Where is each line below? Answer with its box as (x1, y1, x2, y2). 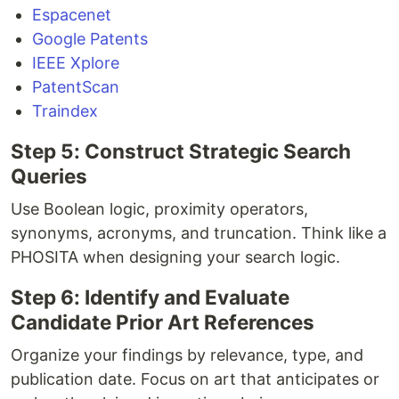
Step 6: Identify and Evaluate (11, 284, 289, 309)
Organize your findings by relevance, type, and (11, 345, 363, 364)
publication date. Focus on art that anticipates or (11, 369, 379, 388)
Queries (11, 163, 87, 188)
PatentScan (32, 77, 119, 96)
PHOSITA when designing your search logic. (11, 247, 340, 266)
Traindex (32, 101, 98, 120)
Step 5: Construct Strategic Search (11, 138, 351, 163)
